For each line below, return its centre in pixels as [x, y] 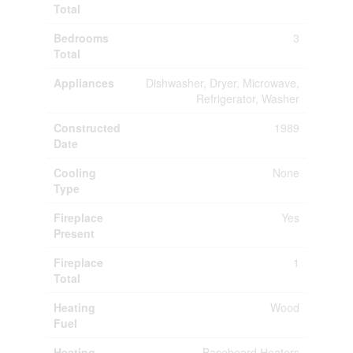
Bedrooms [81, 37]
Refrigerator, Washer [247, 98]
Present [74, 233]
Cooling [74, 172]
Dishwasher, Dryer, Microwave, [222, 82]
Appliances [84, 82]
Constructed [87, 127]
